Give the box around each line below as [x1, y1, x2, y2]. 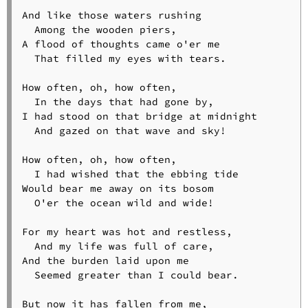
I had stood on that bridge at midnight [21, 110, 257, 123]
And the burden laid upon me [21, 254, 189, 267]
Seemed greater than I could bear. [21, 269, 239, 282]
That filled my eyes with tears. [21, 52, 226, 65]
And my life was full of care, [21, 240, 214, 253]
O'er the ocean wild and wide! [21, 197, 214, 210]
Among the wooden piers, [21, 23, 177, 36]
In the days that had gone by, [21, 96, 214, 109]
